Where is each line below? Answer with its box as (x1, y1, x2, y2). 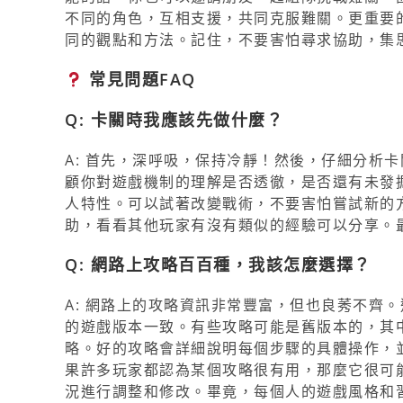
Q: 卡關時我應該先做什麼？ (65, 108, 283, 130)
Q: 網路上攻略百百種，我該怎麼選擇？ (65, 253, 372, 275)
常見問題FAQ (83, 67, 196, 90)
